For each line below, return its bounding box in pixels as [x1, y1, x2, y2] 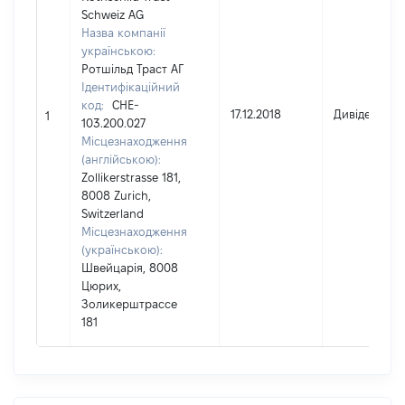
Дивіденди [334, 108, 391, 120]
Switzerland [81, 207, 144, 220]
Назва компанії [81, 26, 165, 39]
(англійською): [81, 153, 161, 165]
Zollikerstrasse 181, [81, 171, 181, 184]
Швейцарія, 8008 [81, 261, 178, 274]
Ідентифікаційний [81, 80, 180, 93]
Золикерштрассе [81, 297, 177, 310]
